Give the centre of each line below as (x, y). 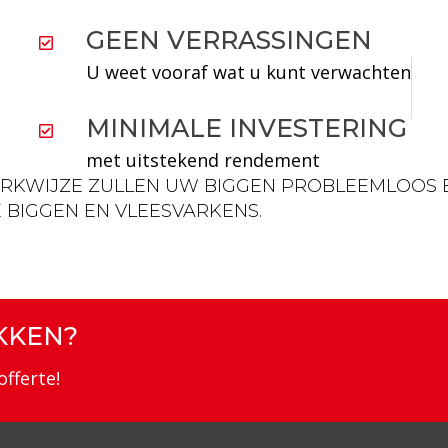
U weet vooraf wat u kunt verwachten (248, 72)
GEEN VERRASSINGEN (229, 40)
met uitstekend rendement (203, 160)
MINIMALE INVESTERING (246, 128)
